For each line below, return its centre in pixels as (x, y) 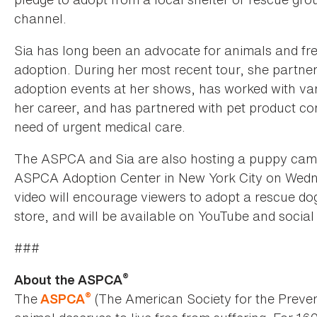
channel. (44, 19)
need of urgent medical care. (100, 127)
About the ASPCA (68, 280)
